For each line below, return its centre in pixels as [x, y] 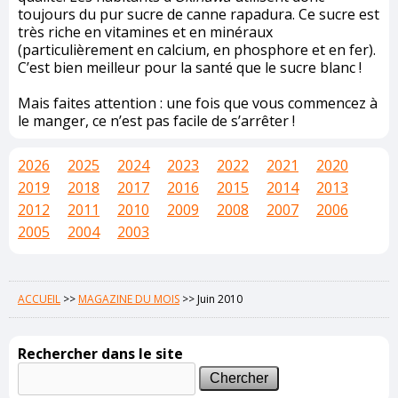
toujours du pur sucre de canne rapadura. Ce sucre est [199, 15]
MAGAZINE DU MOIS [129, 299]
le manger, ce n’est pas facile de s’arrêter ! [156, 121]
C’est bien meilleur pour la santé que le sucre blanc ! [190, 68]
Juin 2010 [220, 299]
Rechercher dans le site [100, 354]
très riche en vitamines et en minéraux [145, 32]
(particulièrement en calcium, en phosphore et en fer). [197, 50]
